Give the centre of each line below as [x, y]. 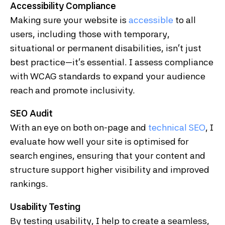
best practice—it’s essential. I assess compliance [112, 62]
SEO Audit [31, 114]
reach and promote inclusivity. [73, 90]
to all [185, 20]
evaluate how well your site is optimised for [99, 142]
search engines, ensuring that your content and [108, 156]
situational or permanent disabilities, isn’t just [106, 48]
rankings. [29, 184]
